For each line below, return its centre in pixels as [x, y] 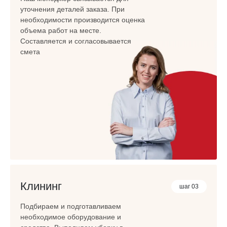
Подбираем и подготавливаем [71, 206]
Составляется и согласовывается [76, 41]
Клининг [41, 186]
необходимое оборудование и [71, 217]
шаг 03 [189, 186]
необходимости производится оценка [83, 20]
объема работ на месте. [61, 30]
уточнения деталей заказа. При [72, 9]
